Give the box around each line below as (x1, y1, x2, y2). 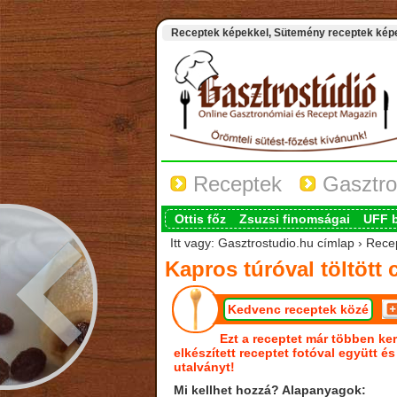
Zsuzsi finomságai (238, 212, 350, 226)
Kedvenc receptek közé (227, 302, 369, 316)
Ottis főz (174, 212, 226, 226)
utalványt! (173, 360, 235, 374)
